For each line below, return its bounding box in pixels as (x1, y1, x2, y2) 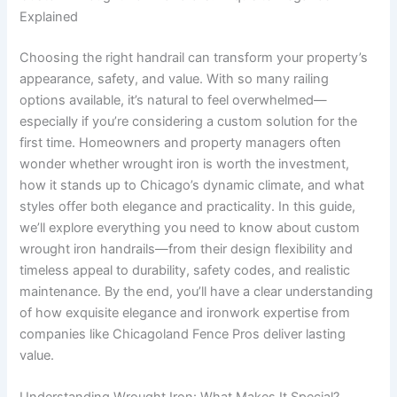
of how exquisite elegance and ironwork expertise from (19, 304, 351, 321)
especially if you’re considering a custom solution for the (19, 113, 358, 129)
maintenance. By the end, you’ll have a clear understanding (19, 283, 374, 300)
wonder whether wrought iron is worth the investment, (19, 155, 350, 172)
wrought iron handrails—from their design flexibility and (19, 240, 354, 257)
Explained (19, 8, 79, 25)
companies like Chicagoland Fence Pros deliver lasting (19, 325, 346, 342)
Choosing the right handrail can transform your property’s (19, 49, 369, 66)
